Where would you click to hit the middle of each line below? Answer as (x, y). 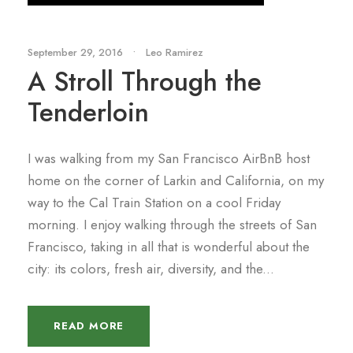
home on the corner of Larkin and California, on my (176, 181)
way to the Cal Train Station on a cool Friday (154, 203)
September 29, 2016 (75, 53)
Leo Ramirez (175, 53)
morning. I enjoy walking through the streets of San (172, 225)
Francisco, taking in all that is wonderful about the (169, 247)
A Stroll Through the (145, 82)
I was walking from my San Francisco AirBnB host (169, 159)
